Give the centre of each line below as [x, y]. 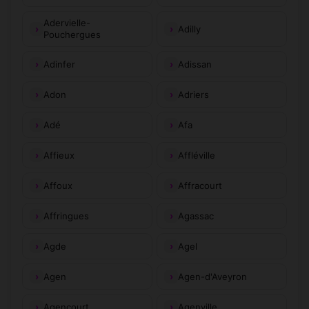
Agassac [196, 216]
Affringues [66, 216]
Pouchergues [72, 34]
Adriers [193, 94]
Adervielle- [67, 23]
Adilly [189, 29]
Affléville [197, 155]
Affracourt [200, 185]
